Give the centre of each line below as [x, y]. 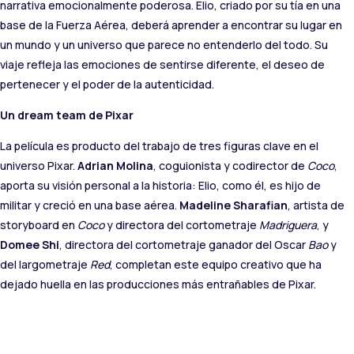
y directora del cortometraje [182, 225]
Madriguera [288, 225]
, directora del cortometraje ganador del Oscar [184, 245]
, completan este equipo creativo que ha [216, 265]
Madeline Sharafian [233, 205]
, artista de [316, 205]
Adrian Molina [115, 166]
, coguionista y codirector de [230, 166]
